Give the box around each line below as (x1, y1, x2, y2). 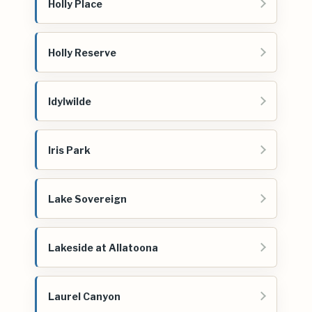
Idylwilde (48, 95, 91, 107)
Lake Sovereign (48, 192, 127, 205)
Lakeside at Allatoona (48, 241, 158, 253)
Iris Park (48, 143, 91, 156)
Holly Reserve (48, 46, 116, 58)
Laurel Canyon (48, 290, 120, 302)
